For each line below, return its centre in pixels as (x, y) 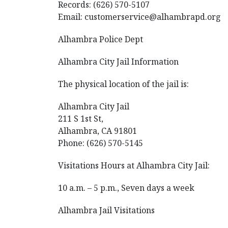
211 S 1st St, (81, 119)
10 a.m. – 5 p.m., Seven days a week (126, 188)
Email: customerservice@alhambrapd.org (139, 17)
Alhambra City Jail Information (118, 62)
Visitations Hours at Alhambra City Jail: (134, 165)
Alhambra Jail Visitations (106, 210)
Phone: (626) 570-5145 (101, 143)
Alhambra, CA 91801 (97, 131)
